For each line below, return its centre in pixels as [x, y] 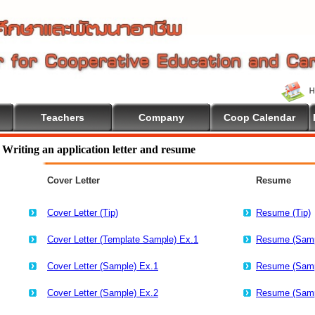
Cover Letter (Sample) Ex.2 [103, 293]
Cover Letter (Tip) [83, 213]
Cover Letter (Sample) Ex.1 [103, 266]
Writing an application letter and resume [99, 149]
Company [161, 117]
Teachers [63, 117]
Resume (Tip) [283, 213]
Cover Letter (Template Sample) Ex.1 [123, 239]
